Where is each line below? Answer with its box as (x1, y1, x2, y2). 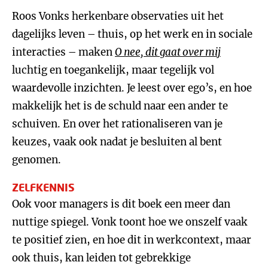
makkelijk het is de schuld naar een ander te (12, 99, 228, 112)
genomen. (12, 153, 61, 166)
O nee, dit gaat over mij (115, 45, 221, 59)
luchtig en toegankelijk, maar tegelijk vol (12, 63, 214, 77)
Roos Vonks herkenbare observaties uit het (12, 10, 224, 23)
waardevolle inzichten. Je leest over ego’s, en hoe (12, 81, 252, 95)
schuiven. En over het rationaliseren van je (12, 117, 223, 130)
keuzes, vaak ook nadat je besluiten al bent (12, 135, 222, 148)
